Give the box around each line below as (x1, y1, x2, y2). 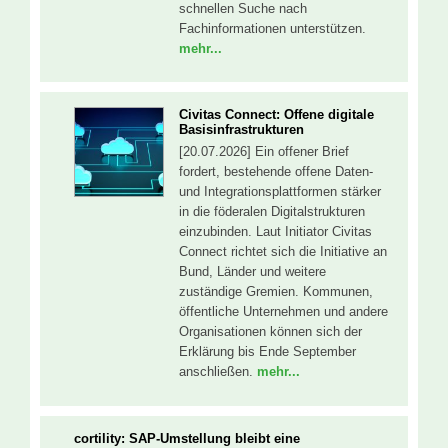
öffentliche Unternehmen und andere (179, 304, 388, 320)
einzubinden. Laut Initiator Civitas (179, 224, 372, 240)
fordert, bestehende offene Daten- (179, 164, 373, 180)
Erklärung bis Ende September (179, 344, 356, 360)
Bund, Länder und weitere (179, 264, 326, 280)
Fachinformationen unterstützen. (179, 20, 366, 36)
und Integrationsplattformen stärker (179, 184, 381, 200)
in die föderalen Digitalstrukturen (179, 204, 365, 220)
